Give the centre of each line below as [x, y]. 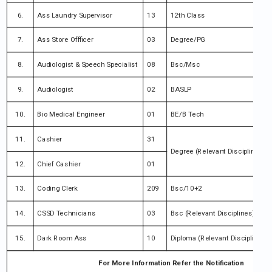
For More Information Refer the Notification [171, 263]
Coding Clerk [57, 189]
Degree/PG [188, 40]
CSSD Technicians [66, 213]
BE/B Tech [187, 114]
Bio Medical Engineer [71, 114]
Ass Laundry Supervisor [75, 15]
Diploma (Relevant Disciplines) [219, 238]
